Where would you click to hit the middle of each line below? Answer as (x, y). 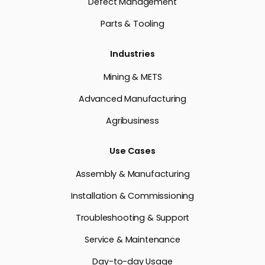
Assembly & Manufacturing (132, 174)
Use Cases (132, 151)
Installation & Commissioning (132, 195)
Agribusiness (132, 120)
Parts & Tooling (132, 23)
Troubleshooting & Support (132, 217)
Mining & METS (132, 77)
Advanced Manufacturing (132, 98)
